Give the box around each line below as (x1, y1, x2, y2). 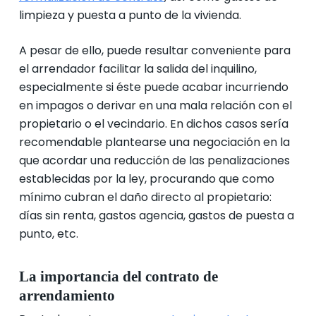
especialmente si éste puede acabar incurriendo (18, 79, 288, 95)
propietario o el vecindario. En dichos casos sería (18, 116, 288, 132)
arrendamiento (18, 287, 115, 304)
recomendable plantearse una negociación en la (18, 134, 290, 150)
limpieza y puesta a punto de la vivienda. (18, 7, 241, 23)
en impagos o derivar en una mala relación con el (18, 97, 292, 114)
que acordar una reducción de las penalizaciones (18, 152, 290, 169)
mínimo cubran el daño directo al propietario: (18, 189, 272, 205)
